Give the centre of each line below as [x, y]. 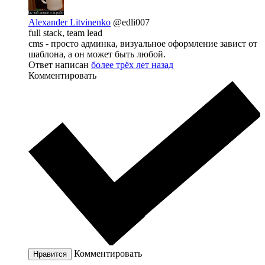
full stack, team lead [65, 33]
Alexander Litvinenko [70, 22]
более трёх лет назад [132, 64]
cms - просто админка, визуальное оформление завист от [143, 43]
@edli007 [131, 22]
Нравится [50, 254]
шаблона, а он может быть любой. [97, 54]
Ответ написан [60, 64]
